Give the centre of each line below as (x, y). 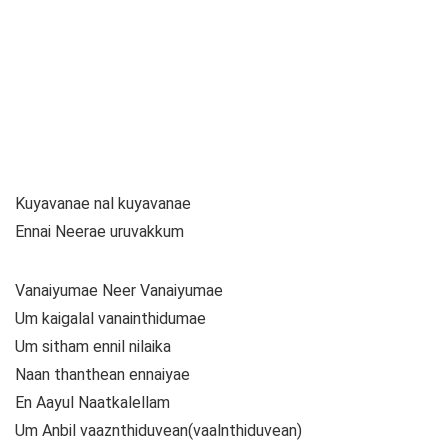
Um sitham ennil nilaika (93, 347)
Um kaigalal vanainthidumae (110, 319)
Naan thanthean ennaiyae (102, 375)
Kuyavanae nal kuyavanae (103, 204)
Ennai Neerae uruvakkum (99, 232)
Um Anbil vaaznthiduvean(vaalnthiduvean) (158, 431)
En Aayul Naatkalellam (92, 403)
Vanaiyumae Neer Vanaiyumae (119, 291)
